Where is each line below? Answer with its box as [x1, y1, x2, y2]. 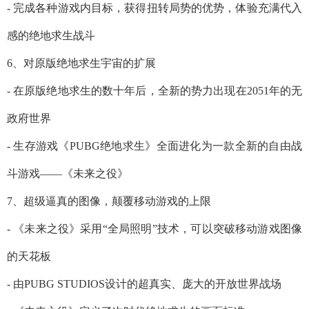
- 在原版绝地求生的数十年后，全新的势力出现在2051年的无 [7, 84, 302, 97]
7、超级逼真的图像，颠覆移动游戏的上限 [7, 195, 211, 207]
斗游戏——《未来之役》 [7, 167, 128, 179]
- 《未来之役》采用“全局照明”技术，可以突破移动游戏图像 [7, 222, 302, 235]
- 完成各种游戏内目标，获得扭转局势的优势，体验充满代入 [7, 1, 302, 14]
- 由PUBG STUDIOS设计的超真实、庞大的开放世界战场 [7, 277, 281, 290]
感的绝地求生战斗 [7, 29, 95, 41]
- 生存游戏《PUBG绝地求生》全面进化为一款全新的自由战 [7, 139, 302, 152]
